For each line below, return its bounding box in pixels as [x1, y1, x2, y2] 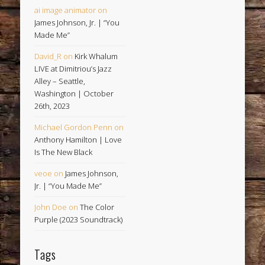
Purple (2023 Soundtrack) [34, 214, 123, 225]
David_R [34, 51, 62, 62]
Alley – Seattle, [34, 76, 86, 87]
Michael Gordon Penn [34, 122, 113, 133]
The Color [80, 202, 115, 213]
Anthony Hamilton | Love [34, 134, 122, 146]
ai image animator [34, 5, 96, 16]
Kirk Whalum [75, 51, 118, 62]
